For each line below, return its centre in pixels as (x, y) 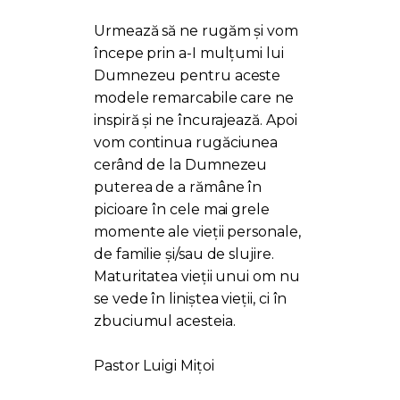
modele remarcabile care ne (194, 97)
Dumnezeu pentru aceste (187, 75)
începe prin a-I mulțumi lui (189, 53)
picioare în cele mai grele (182, 209)
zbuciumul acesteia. (165, 321)
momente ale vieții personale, (197, 231)
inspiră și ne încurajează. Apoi (196, 120)
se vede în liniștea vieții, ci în (191, 298)
